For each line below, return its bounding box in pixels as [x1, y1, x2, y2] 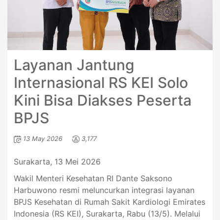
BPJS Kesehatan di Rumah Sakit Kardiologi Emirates [13, 197, 205, 207]
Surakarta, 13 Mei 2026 [13, 157, 101, 167]
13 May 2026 [23, 135, 62, 143]
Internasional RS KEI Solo [13, 74, 188, 92]
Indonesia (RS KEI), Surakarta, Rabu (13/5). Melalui [13, 209, 200, 219]
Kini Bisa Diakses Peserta [13, 91, 192, 110]
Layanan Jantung [13, 56, 135, 74]
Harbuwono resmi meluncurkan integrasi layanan [13, 185, 194, 195]
